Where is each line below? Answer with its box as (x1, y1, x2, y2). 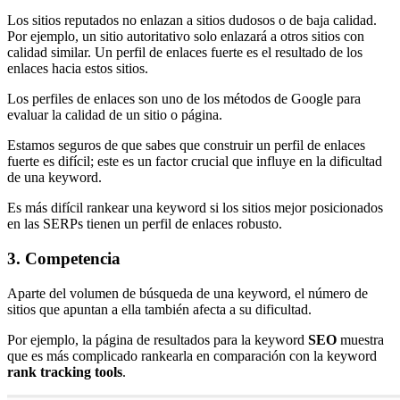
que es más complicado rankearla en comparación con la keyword (7, 347, 377, 363)
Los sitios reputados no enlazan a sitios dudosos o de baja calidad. (7, 12, 377, 29)
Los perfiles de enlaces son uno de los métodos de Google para (7, 91, 361, 107)
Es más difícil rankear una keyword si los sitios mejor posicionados (7, 200, 383, 216)
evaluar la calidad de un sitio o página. (7, 107, 222, 123)
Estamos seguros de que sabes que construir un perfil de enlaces (7, 137, 365, 154)
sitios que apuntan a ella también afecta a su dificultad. (7, 301, 312, 317)
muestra (337, 331, 384, 347)
